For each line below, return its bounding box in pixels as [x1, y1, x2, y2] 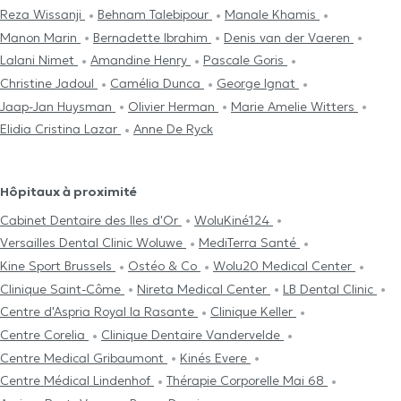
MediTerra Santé [199, 235, 300, 252]
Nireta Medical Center [137, 280, 270, 297]
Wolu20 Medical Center [213, 258, 355, 275]
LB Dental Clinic [283, 280, 377, 297]
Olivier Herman [128, 98, 218, 115]
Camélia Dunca [110, 74, 204, 91]
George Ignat [217, 74, 299, 91]
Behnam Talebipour [98, 6, 212, 22]
